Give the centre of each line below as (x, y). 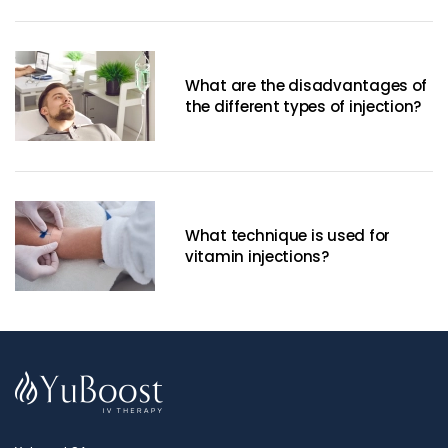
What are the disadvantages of (306, 86)
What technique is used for (287, 236)
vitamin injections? (257, 257)
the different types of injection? (303, 107)
